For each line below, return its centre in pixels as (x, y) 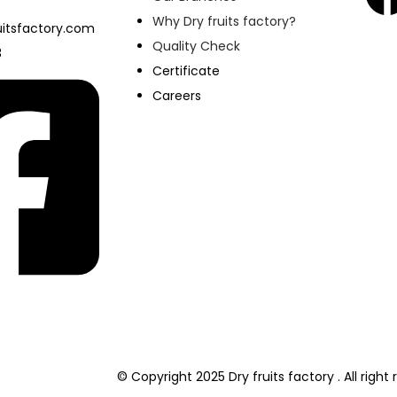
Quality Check (196, 47)
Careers (177, 96)
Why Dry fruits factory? (224, 22)
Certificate (186, 71)
